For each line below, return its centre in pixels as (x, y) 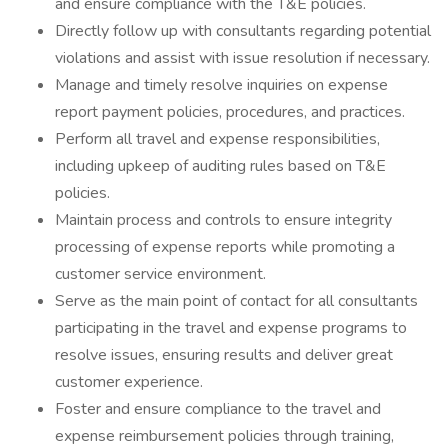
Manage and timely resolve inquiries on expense (221, 85)
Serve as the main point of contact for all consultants (236, 301)
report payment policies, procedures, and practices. (230, 112)
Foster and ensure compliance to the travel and (218, 409)
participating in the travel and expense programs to (231, 328)
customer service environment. (160, 274)
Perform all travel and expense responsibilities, (217, 139)
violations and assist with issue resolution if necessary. (242, 58)
